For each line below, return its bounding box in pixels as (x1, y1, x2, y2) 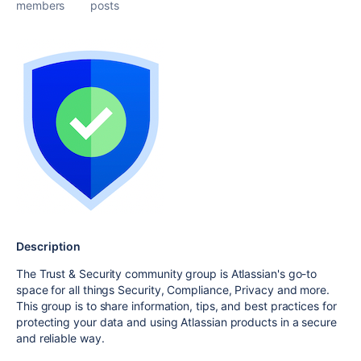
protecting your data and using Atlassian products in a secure (16, 315, 337, 329)
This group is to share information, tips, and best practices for (16, 299, 337, 313)
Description (16, 239, 81, 253)
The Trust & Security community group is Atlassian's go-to (16, 267, 317, 280)
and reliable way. (16, 331, 105, 345)
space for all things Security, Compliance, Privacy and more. (16, 283, 330, 297)
